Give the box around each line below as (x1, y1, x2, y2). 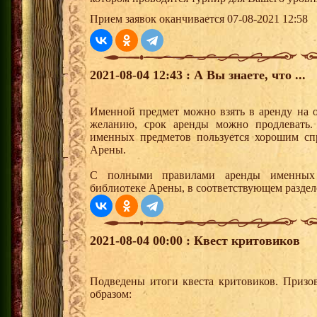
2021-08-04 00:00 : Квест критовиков (90, 234, 300, 248)
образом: (90, 288, 132, 301)
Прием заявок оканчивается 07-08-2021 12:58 (90, 13, 308, 25)
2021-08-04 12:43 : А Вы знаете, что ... (90, 68, 306, 83)
